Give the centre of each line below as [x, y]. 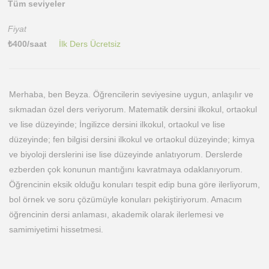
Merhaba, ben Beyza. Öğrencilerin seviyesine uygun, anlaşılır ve [131, 94]
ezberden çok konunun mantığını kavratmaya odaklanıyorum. [126, 169]
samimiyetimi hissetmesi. [56, 229]
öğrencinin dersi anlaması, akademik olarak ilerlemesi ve [116, 214]
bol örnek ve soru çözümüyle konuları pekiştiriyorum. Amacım [125, 199]
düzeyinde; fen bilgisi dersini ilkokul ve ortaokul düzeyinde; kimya [132, 139]
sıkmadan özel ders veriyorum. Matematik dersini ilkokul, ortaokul [133, 109]
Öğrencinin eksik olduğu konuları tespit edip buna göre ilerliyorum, [134, 184]
